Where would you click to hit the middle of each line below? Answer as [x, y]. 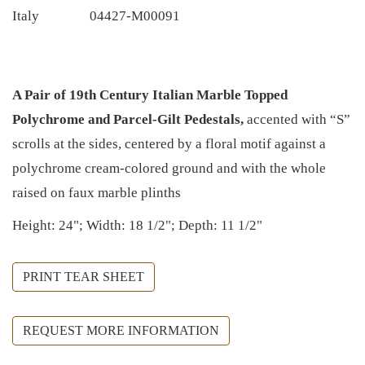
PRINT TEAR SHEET [84, 276]
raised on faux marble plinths [97, 192]
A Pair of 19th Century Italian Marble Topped [150, 95]
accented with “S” [297, 119]
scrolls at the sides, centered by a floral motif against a [169, 143]
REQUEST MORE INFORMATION [121, 330]
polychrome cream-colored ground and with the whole [169, 168]
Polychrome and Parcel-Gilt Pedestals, [128, 119]
